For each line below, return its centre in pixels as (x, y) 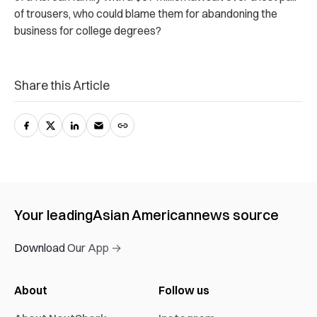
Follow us (184, 290)
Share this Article (62, 85)
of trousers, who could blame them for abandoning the (146, 13)
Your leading (53, 214)
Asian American (143, 214)
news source (236, 214)
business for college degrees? (88, 30)
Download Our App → (68, 247)
